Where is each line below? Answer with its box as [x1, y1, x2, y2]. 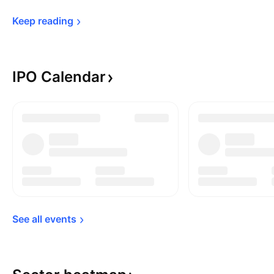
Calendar [41, 68, 106, 86]
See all [12, 213, 45, 225]
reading [38, 15, 73, 27]
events [45, 213, 76, 225]
